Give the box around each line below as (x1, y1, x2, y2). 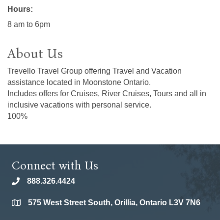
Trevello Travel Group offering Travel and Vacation (7, 67, 182, 76)
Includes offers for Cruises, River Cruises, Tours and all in (7, 89, 206, 98)
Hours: (7, 5, 33, 14)
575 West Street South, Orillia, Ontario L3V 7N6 (28, 198, 200, 207)
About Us (7, 46, 63, 62)
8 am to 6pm (7, 20, 50, 29)
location (11, 200, 41, 209)
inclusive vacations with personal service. (7, 101, 151, 110)
